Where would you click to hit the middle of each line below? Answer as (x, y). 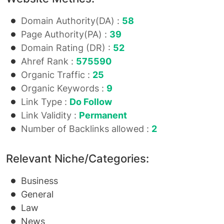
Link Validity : (50, 115)
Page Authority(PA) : (65, 34)
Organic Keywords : (64, 88)
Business (39, 181)
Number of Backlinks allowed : (86, 129)
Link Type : (45, 102)
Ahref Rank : (48, 61)
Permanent (103, 115)
